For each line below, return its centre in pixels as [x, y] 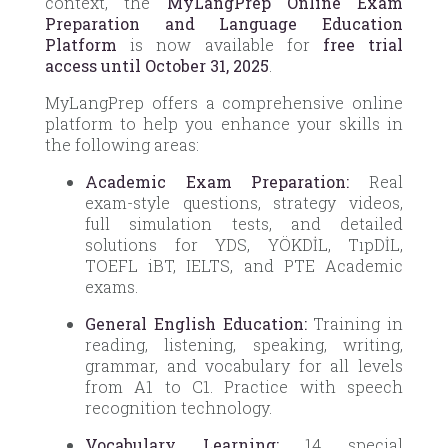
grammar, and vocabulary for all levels [244, 365]
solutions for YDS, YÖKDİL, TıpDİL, [244, 244]
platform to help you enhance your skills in [224, 123]
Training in [354, 323]
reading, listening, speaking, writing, [244, 344]
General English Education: [196, 323]
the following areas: [122, 144]
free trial [363, 44]
